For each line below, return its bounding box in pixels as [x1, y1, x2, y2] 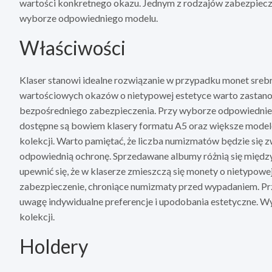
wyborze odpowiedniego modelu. [19, 12, 158, 24]
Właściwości [19, 36, 126, 60]
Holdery [19, 234, 88, 259]
